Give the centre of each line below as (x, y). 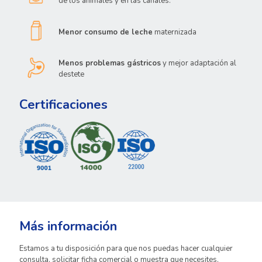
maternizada (175, 32)
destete (71, 75)
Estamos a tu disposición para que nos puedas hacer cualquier (126, 249)
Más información (68, 227)
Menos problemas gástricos (110, 63)
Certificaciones (63, 105)
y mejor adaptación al (199, 63)
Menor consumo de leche (106, 32)
